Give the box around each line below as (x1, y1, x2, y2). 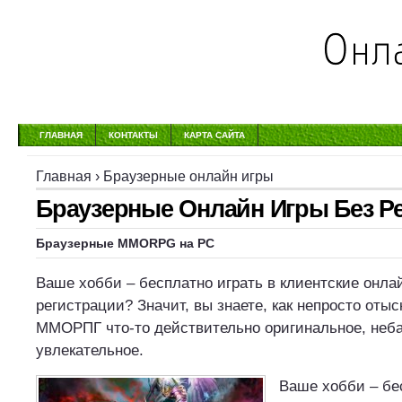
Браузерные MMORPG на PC (36, 236, 214, 250)
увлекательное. (36, 342, 144, 359)
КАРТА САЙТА (184, 130, 245, 140)
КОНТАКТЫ (109, 130, 158, 140)
